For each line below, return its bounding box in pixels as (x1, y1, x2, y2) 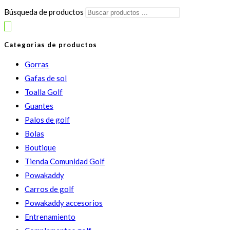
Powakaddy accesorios (25, 198, 103, 207)
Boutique (25, 142, 56, 152)
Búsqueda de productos (4, 7, 85, 17)
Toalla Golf (25, 87, 63, 97)
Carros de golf (25, 184, 74, 194)
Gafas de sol (25, 73, 67, 83)
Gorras (25, 59, 49, 69)
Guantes (25, 101, 53, 110)
